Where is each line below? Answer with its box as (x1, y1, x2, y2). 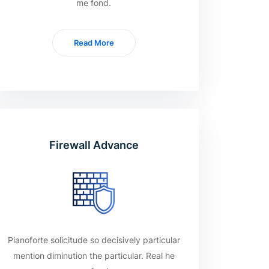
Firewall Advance (49, 139, 139, 151)
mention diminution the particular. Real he (13, 250, 175, 261)
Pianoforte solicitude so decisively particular (7, 235, 180, 245)
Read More (73, 38, 114, 47)
